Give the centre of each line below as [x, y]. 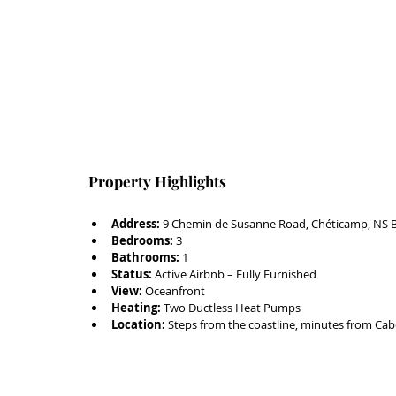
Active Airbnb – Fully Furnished [234, 274]
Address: [136, 223]
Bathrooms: [145, 257]
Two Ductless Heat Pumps [231, 307]
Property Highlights [157, 181]
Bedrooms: [142, 240]
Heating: [136, 307]
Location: [138, 324]
